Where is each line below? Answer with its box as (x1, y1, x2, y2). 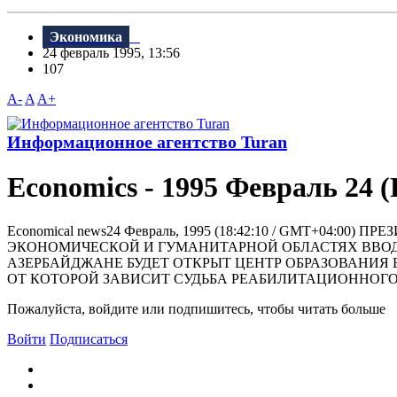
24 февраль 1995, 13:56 (43, 45, 191, 61)
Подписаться (50, 331, 128, 346)
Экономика (50, 29, 122, 45)
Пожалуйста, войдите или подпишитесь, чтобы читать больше (7, 300, 385, 316)
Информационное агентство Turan (7, 132, 287, 152)
